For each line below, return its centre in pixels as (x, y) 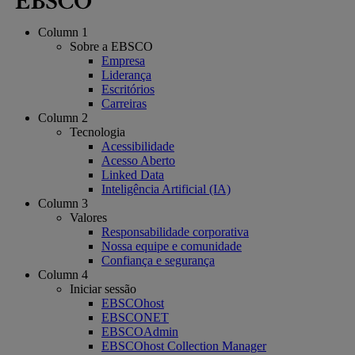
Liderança (126, 74)
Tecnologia (97, 132)
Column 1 (63, 32)
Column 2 (63, 117)
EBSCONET (135, 317)
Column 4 (63, 274)
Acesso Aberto (138, 160)
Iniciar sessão (103, 288)
